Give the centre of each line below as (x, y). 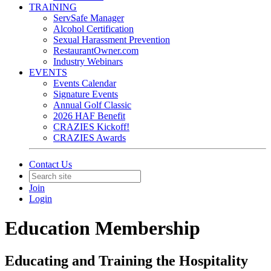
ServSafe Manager (89, 18)
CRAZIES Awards (90, 138)
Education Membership (103, 228)
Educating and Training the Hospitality (126, 260)
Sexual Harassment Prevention (112, 40)
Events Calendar (85, 83)
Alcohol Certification (93, 29)
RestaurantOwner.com (96, 51)
